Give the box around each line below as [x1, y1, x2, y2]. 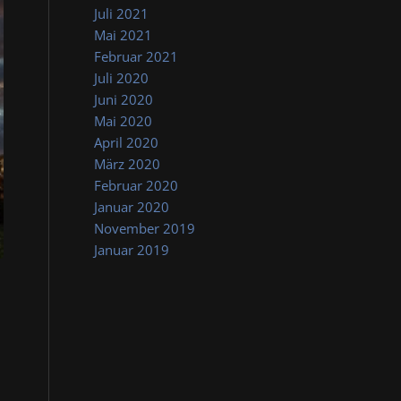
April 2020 [94, 133, 159, 151]
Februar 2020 [94, 176, 179, 194]
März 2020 [94, 155, 161, 173]
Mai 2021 [94, 26, 153, 44]
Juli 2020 [94, 69, 149, 87]
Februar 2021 [94, 47, 179, 65]
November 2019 [94, 219, 196, 237]
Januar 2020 [94, 198, 170, 216]
